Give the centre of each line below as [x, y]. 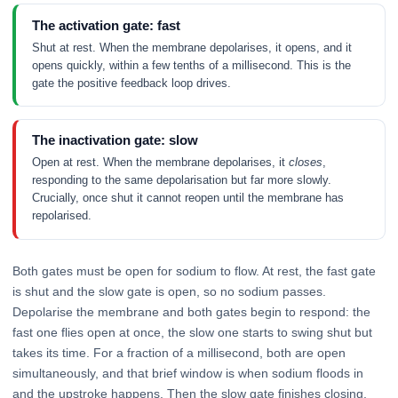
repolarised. [61, 216]
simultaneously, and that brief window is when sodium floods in [188, 374]
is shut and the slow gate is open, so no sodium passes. [169, 292]
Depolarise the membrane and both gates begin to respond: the [191, 312]
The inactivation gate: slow [115, 141]
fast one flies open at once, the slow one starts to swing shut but [192, 333]
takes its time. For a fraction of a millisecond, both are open [179, 353]
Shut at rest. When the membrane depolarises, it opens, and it [191, 47]
